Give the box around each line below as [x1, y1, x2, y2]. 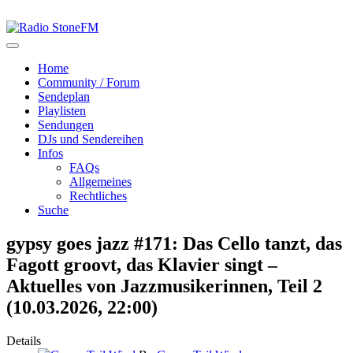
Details [6, 333, 41, 347]
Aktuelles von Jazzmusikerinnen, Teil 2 [6, 275, 322, 296]
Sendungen [38, 118, 94, 132]
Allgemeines [69, 175, 132, 188]
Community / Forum [38, 76, 139, 89]
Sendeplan [38, 90, 90, 103]
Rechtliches [69, 189, 127, 203]
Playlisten [38, 104, 86, 117]
